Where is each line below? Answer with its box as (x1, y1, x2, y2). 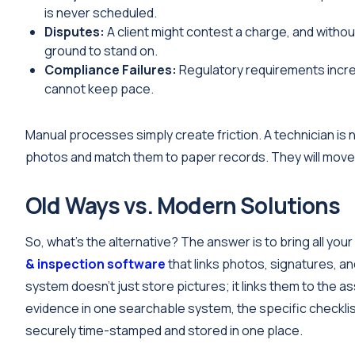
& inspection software (25, 255, 166, 273)
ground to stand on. (44, 42, 158, 60)
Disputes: (44, 23, 105, 41)
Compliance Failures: (44, 61, 177, 79)
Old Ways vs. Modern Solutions (25, 190, 341, 221)
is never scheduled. (44, 4, 157, 22)
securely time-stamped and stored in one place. (25, 322, 303, 340)
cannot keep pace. (44, 80, 154, 98)
